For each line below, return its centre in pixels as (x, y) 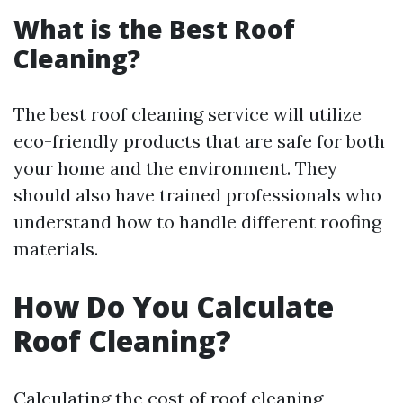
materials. (56, 249)
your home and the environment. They (175, 168)
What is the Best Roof (154, 29)
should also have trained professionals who (197, 195)
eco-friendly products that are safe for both (199, 141)
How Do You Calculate (174, 306)
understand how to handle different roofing (197, 222)
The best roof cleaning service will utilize (188, 114)
